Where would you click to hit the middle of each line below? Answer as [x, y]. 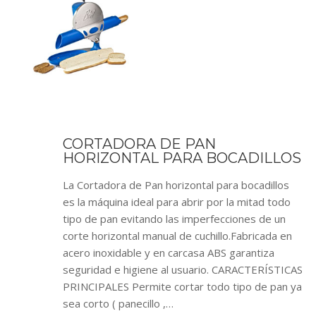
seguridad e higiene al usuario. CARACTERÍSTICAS [183, 269]
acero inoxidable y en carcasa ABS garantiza [169, 253]
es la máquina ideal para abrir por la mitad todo [177, 202]
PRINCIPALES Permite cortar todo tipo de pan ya [182, 286]
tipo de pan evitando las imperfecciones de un [174, 219]
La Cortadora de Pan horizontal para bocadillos [176, 185]
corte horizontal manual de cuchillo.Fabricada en [177, 236]
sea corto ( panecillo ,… [118, 303]
